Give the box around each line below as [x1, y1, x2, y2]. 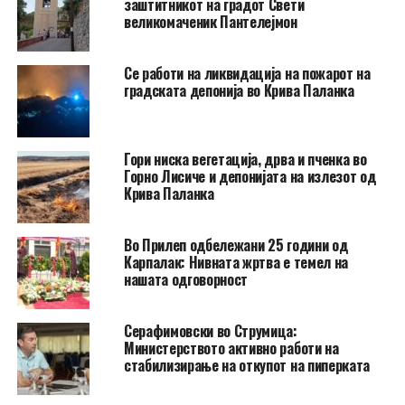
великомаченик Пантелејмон [123, 10, 297, 33]
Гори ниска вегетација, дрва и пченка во [123, 147, 367, 170]
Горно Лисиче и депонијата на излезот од [123, 165, 376, 187]
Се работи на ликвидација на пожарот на [123, 61, 371, 84]
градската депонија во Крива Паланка [123, 79, 354, 101]
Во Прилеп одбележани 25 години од [123, 233, 348, 256]
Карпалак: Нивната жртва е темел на [123, 250, 348, 273]
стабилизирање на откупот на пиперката [123, 353, 371, 376]
